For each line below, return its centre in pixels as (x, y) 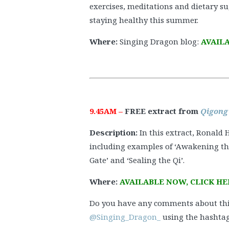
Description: (114, 132)
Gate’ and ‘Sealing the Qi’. (137, 160)
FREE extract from (162, 111)
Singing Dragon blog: (160, 42)
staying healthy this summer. (144, 20)
